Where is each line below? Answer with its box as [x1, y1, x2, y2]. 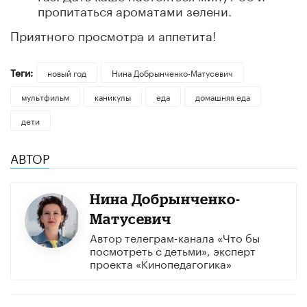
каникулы [94, 89, 131, 103]
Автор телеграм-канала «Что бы [89, 228, 260, 245]
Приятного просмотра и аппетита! [10, 24, 216, 44]
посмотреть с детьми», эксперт [89, 241, 256, 258]
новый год [47, 65, 86, 79]
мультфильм [21, 89, 69, 103]
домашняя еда [195, 89, 250, 103]
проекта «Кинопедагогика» [89, 254, 232, 271]
